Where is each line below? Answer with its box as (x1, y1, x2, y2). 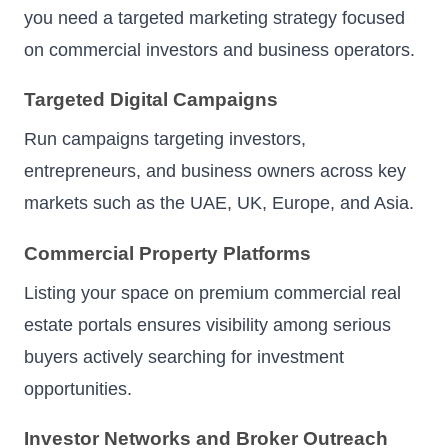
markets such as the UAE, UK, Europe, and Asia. (24, 193, 414, 214)
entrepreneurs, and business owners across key (24, 161, 406, 182)
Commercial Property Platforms (24, 242, 311, 264)
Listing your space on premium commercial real (24, 282, 401, 303)
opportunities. (24, 378, 132, 399)
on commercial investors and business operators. (24, 39, 415, 60)
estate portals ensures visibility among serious (24, 314, 391, 335)
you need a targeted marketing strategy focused (24, 7, 405, 28)
